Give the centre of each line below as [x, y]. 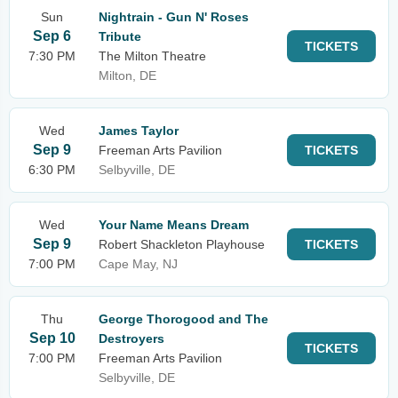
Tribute [120, 36]
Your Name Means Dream [174, 225]
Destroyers [131, 338]
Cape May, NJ [138, 264]
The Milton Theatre [152, 56]
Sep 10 [52, 338]
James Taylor [139, 131]
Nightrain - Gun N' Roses [174, 17]
